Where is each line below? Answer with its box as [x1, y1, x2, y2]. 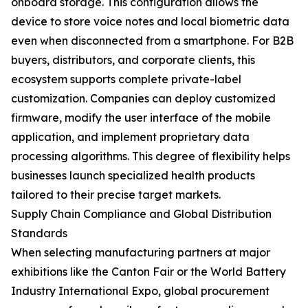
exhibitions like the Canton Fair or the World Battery [11, 265, 286, 278]
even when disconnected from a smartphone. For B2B [11, 34, 294, 47]
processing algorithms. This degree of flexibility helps [11, 149, 290, 163]
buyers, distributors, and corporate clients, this [11, 53, 255, 67]
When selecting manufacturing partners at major [11, 245, 270, 259]
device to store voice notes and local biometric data [11, 14, 289, 28]
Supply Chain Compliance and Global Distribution [11, 207, 272, 221]
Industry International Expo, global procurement [11, 284, 269, 298]
